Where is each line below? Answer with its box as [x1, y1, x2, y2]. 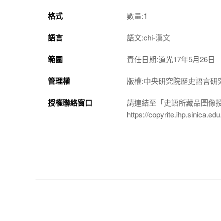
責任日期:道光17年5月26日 [127, 53, 215, 64]
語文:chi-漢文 [127, 32, 170, 42]
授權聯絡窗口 [48, 97, 92, 108]
